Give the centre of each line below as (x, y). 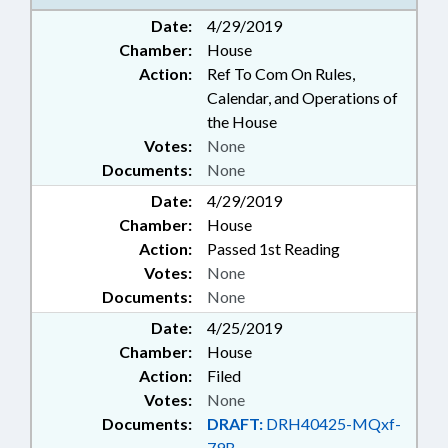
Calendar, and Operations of (302, 97)
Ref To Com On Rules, (281, 73)
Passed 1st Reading (273, 248)
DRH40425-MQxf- (332, 423)
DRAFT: (235, 423)
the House (242, 121)
